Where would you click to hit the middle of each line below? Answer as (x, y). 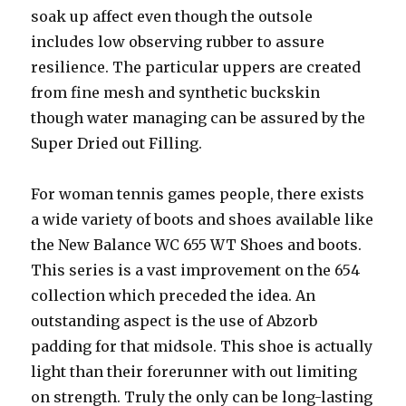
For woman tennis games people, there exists (198, 194)
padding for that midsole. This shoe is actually (202, 346)
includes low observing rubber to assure (178, 42)
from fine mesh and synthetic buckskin (176, 92)
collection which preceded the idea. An (174, 295)
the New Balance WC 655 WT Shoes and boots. (197, 245)
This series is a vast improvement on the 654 (196, 270)
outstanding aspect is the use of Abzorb (174, 321)
